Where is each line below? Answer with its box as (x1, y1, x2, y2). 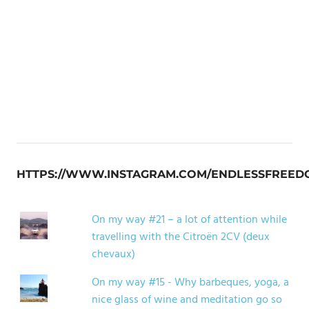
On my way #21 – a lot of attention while (91, 211, 287, 229)
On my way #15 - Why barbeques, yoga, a (91, 274, 289, 292)
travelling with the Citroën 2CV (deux (91, 228, 270, 246)
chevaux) (91, 246, 135, 263)
